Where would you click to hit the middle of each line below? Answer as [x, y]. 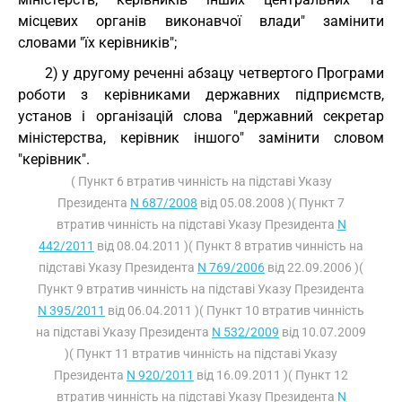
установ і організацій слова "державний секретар [201, 116]
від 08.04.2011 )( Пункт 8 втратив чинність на [229, 246]
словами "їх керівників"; [97, 43]
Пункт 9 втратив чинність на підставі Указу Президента [201, 289]
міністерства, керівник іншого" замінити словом [201, 138]
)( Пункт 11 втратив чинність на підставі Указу [201, 354]
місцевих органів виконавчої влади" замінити [201, 21]
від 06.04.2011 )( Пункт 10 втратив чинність [235, 310]
